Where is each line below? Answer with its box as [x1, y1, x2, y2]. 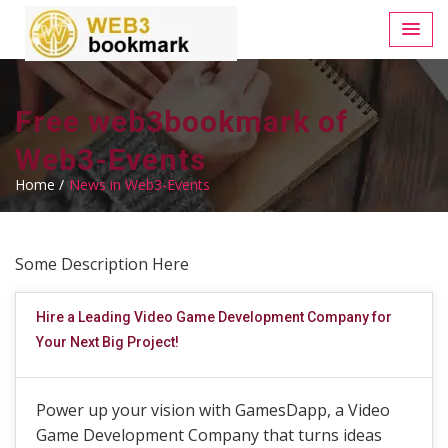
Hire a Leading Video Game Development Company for [36, 309, 392, 325]
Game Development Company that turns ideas [36, 424, 382, 446]
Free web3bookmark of [15, 104, 349, 139]
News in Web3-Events [69, 175, 210, 194]
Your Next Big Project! [36, 334, 179, 350]
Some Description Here [15, 253, 189, 275]
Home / [15, 175, 64, 194]
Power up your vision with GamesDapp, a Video [36, 399, 390, 421]
